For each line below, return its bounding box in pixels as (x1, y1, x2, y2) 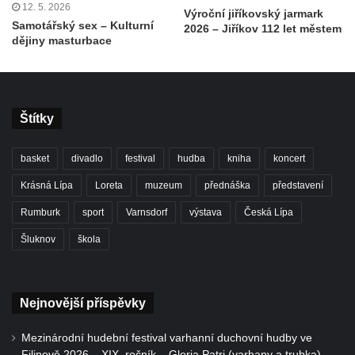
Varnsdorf (126, 207, 167, 219)
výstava (189, 207, 222, 219)
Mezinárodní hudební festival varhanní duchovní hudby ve (21, 332, 312, 345)
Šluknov (21, 234, 55, 246)
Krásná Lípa (21, 180, 73, 192)
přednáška (204, 180, 250, 192)
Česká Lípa (244, 207, 293, 219)
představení (273, 180, 323, 192)
